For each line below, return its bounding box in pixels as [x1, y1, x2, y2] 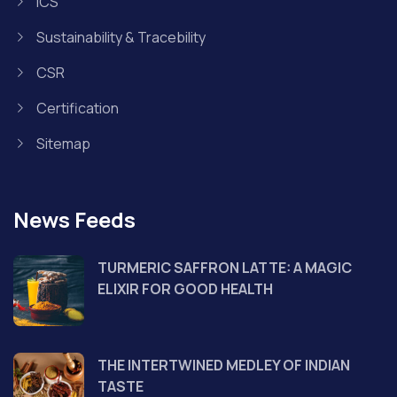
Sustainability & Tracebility [35, 27, 206, 47]
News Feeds [13, 204, 136, 234]
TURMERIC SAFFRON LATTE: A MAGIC [97, 257, 352, 277]
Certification [35, 97, 119, 118]
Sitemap [35, 133, 90, 153]
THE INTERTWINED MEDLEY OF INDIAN [97, 354, 350, 375]
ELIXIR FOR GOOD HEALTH [97, 278, 273, 299]
